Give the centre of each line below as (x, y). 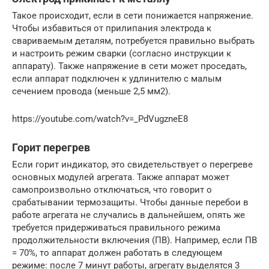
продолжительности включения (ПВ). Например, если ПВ (134, 240)
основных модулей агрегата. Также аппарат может (121, 177)
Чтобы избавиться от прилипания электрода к (112, 29)
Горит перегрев (51, 148)
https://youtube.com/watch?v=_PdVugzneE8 (100, 119)
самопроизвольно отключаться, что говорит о (112, 190)
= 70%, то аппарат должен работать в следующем (117, 253)
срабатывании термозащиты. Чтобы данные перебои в (130, 203)
